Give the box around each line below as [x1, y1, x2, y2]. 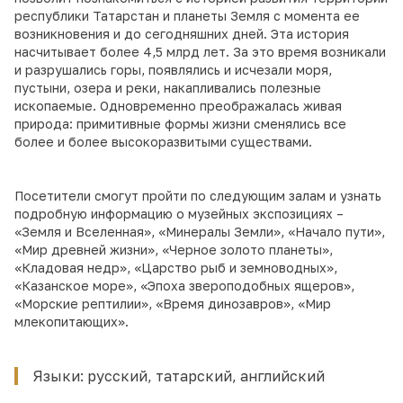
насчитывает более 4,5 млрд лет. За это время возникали [14, 44, 386, 59]
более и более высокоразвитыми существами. [14, 134, 312, 149]
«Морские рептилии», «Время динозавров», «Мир [14, 296, 331, 311]
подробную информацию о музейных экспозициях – [14, 206, 344, 221]
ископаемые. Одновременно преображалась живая [14, 98, 342, 113]
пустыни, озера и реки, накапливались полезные [14, 80, 321, 95]
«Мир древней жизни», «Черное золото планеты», [14, 242, 333, 257]
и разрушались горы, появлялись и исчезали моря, [14, 62, 332, 77]
